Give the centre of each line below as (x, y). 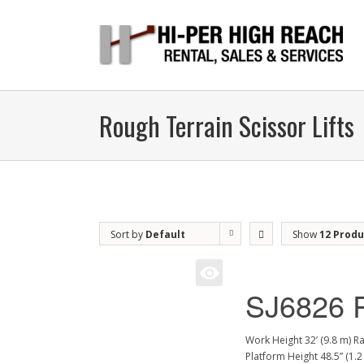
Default (165, 234)
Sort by (128, 234)
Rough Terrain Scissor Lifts (227, 126)
